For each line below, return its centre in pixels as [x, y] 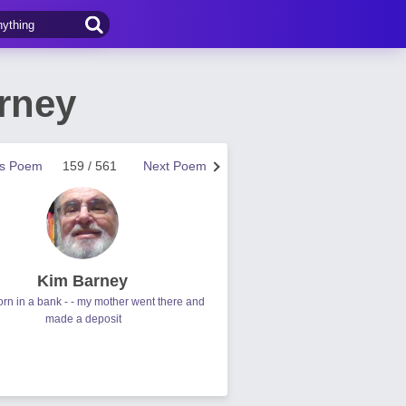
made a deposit [83, 319]
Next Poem [175, 166]
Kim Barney [82, 281]
